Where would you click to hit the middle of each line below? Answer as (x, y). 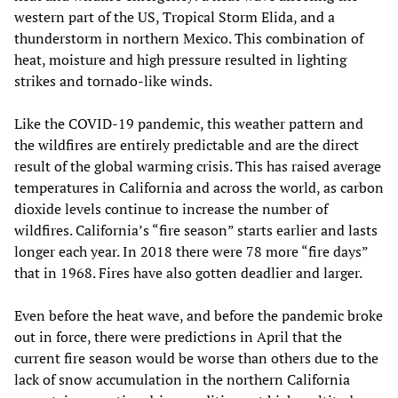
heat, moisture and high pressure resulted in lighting (180, 60)
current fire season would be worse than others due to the (196, 358)
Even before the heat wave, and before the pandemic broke (199, 316)
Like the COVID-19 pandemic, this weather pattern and (189, 124)
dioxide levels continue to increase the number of (171, 209)
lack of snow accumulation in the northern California (182, 380)
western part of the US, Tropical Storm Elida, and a (175, 17)
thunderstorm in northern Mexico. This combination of (189, 39)
